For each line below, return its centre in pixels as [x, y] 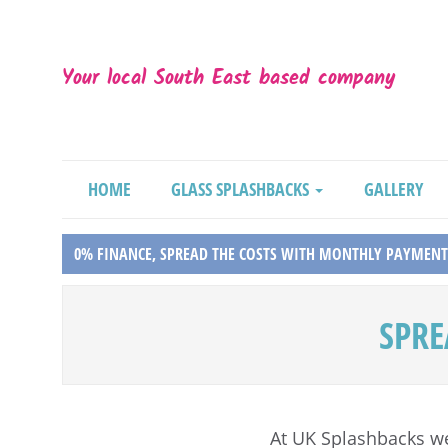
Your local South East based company [228, 78]
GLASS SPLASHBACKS [242, 189]
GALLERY [393, 189]
